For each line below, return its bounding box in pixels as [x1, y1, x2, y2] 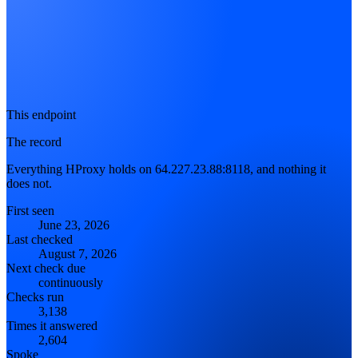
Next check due [6, 261, 86, 275]
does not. [6, 176, 52, 190]
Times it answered [6, 318, 97, 332]
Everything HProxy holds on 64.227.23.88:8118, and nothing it [6, 161, 326, 176]
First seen [6, 203, 54, 217]
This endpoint [6, 107, 76, 121]
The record [6, 134, 62, 149]
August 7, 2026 [38, 246, 117, 261]
